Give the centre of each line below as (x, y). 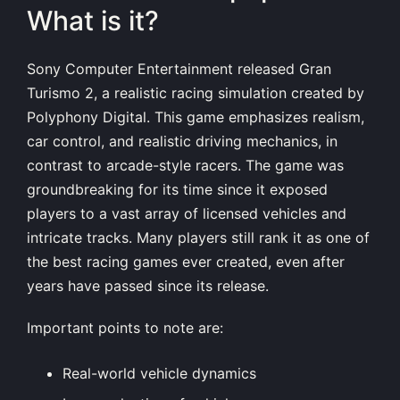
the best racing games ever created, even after (186, 262)
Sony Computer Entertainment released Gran (179, 69)
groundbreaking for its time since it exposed (177, 190)
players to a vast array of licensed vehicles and (187, 214)
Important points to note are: (125, 328)
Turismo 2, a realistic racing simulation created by (196, 93)
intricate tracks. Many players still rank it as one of (198, 238)
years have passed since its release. (148, 286)
